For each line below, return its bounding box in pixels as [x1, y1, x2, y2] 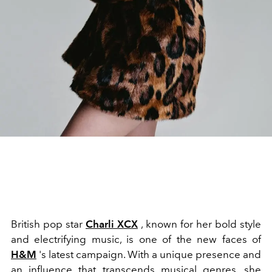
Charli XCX [86, 218, 138, 231]
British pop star [11, 218, 86, 231]
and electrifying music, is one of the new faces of [11, 233, 261, 246]
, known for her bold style [138, 218, 261, 231]
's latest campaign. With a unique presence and [36, 248, 261, 261]
